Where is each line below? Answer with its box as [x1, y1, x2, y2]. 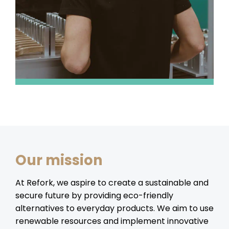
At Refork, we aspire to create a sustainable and [15, 176, 209, 189]
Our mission [15, 150, 103, 171]
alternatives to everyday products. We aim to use [15, 202, 214, 214]
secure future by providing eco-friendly [15, 189, 173, 201]
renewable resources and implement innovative [15, 215, 209, 227]
